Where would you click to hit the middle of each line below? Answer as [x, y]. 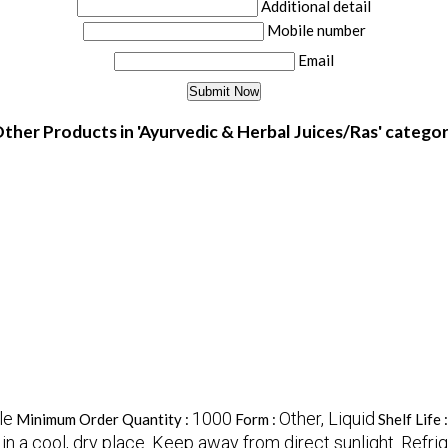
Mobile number [316, 30]
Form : [256, 419]
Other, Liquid [326, 419]
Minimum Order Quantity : [103, 419]
